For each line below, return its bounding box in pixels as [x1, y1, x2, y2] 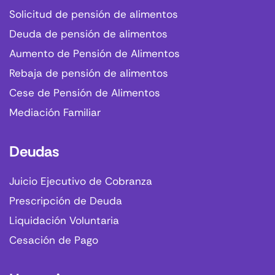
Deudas [9, 142, 59, 161]
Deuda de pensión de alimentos [9, 27, 168, 41]
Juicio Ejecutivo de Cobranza [9, 174, 152, 188]
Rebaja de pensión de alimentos [9, 66, 168, 80]
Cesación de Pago [9, 233, 98, 247]
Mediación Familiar [9, 106, 101, 120]
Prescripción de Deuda [9, 194, 122, 208]
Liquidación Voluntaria [9, 214, 119, 228]
